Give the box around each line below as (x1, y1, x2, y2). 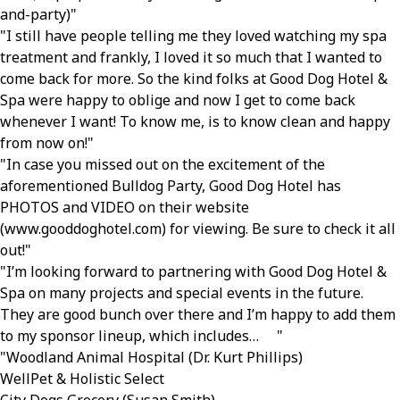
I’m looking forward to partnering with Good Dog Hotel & (6, 262, 387, 281)
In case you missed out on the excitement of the (6, 154, 325, 174)
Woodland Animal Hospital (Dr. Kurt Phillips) (6, 347, 312, 367)
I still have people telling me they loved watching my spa (6, 26, 387, 46)
